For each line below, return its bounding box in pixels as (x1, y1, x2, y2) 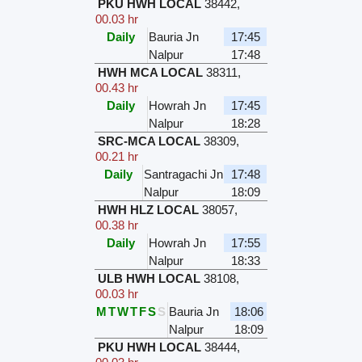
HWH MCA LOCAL (98, 65, 204, 80)
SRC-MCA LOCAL (98, 134, 201, 149)
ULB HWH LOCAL (98, 271, 201, 286)
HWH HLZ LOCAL (98, 203, 200, 217)
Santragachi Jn (144, 167, 224, 182)
